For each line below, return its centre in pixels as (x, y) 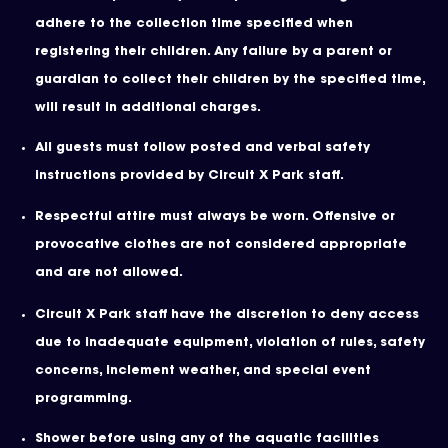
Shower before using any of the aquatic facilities (207, 439)
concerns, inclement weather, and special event (203, 370)
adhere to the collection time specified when (194, 23)
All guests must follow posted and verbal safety (202, 148)
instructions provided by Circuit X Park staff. (189, 176)
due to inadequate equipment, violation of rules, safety (230, 342)
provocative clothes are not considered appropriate (221, 244)
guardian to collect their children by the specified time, (230, 79)
